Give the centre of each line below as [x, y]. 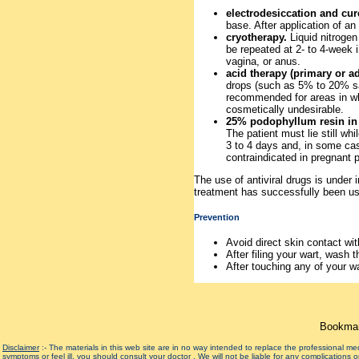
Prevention [217, 217]
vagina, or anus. [263, 61]
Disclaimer [21, 347]
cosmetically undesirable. [285, 109]
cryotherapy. [258, 37]
